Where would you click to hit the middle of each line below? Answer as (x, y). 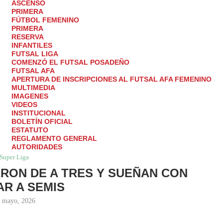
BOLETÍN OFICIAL (42, 122)
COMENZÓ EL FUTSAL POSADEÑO (70, 62)
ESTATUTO (30, 130)
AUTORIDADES (37, 147)
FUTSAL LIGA (35, 54)
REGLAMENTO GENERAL (54, 139)
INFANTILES (32, 46)
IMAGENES (30, 96)
